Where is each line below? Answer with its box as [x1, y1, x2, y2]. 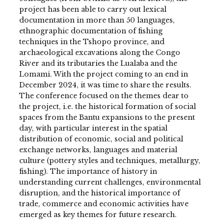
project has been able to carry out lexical [19, 5, 166, 14]
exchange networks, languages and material [19, 145, 177, 155]
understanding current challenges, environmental [19, 178, 201, 187]
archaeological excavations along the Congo [19, 48, 180, 57]
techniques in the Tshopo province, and [19, 37, 165, 47]
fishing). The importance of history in [19, 167, 157, 176]
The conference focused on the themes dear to [19, 91, 189, 101]
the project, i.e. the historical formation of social [19, 102, 196, 111]
